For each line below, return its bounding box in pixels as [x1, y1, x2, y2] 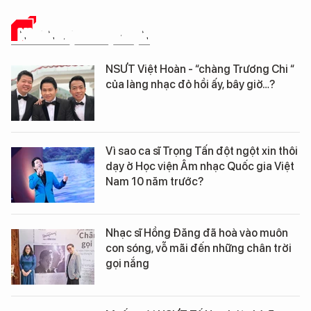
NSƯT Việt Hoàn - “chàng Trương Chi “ [106, 62, 294, 76]
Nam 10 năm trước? [106, 174, 203, 188]
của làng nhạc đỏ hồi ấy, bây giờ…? [106, 77, 275, 91]
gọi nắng [106, 256, 149, 270]
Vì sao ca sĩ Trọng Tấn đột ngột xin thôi [106, 144, 298, 158]
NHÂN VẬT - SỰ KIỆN [18, 24, 150, 44]
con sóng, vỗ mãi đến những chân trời [106, 241, 292, 255]
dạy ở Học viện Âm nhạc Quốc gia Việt [106, 159, 294, 173]
